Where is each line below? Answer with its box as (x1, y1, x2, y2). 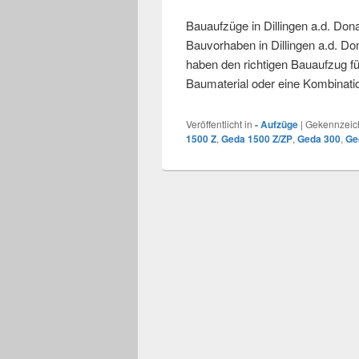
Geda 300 (297, 131, 341, 146)
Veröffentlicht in (186, 117, 252, 131)
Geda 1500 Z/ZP (221, 131, 292, 146)
